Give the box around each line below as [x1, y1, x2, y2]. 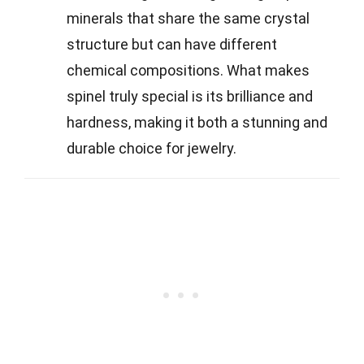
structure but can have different [67, 35, 277, 53]
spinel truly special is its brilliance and [67, 87, 313, 105]
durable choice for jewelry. [67, 139, 236, 157]
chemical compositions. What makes [67, 61, 310, 79]
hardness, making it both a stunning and [67, 113, 327, 131]
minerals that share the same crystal [67, 9, 310, 27]
